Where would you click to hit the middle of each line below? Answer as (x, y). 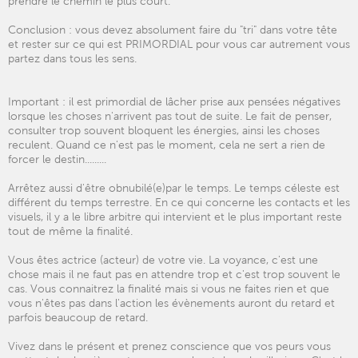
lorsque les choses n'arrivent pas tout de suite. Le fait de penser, (170, 116)
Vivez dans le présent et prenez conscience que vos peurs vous (169, 346)
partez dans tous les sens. (72, 58)
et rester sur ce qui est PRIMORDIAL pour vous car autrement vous (179, 44)
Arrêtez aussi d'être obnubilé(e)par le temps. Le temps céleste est (174, 188)
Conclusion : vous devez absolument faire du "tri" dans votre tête (173, 30)
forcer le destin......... (57, 159)
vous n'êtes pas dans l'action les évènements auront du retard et (171, 303)
